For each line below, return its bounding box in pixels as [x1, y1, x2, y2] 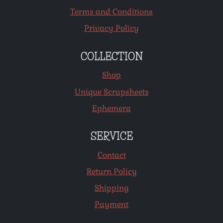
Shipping [94, 183, 129, 194]
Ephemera [92, 103, 131, 113]
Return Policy [86, 166, 137, 177]
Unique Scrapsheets [74, 86, 149, 97]
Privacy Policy [84, 23, 139, 34]
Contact [97, 149, 126, 160]
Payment [95, 199, 128, 210]
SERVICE [90, 130, 133, 143]
